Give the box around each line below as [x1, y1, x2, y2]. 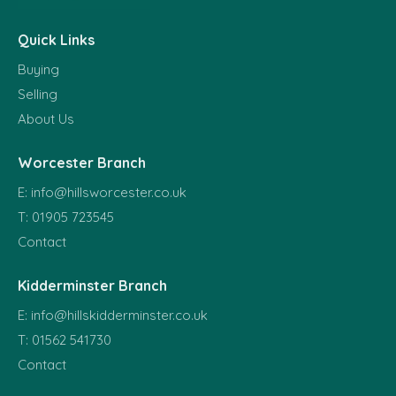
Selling [18, 85, 57, 103]
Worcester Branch [18, 153, 146, 171]
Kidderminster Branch [18, 276, 167, 294]
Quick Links [18, 30, 95, 49]
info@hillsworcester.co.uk [31, 183, 187, 201]
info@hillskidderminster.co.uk [31, 306, 208, 324]
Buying [18, 60, 59, 78]
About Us [18, 110, 74, 127]
